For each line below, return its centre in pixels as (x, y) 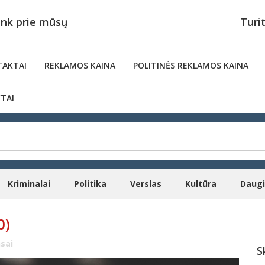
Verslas (146, 184)
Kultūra (201, 184)
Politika (90, 184)
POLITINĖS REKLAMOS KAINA (191, 65)
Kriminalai (29, 184)
